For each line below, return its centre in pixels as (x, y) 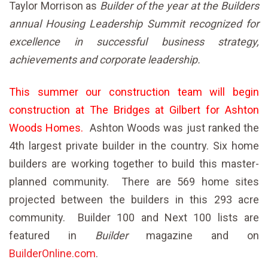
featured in (52, 235)
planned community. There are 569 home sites (134, 182)
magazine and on (194, 235)
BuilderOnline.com (52, 253)
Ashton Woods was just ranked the (174, 128)
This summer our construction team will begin (134, 92)
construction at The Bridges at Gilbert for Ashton (134, 110)
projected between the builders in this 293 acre (134, 200)
